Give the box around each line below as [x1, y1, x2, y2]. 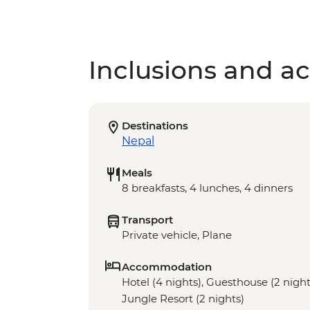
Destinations [122, 119, 188, 133]
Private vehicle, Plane [122, 228, 232, 242]
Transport [122, 213, 173, 227]
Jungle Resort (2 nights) [122, 292, 244, 306]
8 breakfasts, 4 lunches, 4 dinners [122, 181, 293, 195]
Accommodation [122, 260, 212, 274]
